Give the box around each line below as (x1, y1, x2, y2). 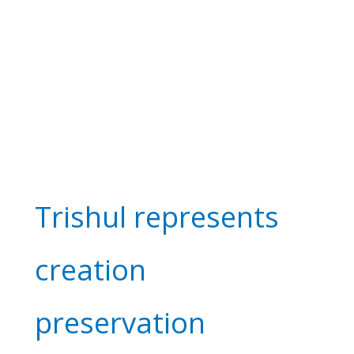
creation (34, 249, 146, 289)
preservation (34, 302, 205, 342)
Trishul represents (34, 196, 279, 236)
